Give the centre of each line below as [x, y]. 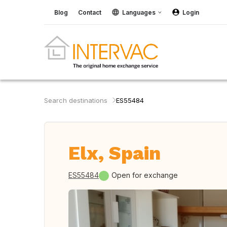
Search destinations [76, 100]
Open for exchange [145, 175]
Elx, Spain [115, 153]
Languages [139, 12]
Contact [90, 12]
